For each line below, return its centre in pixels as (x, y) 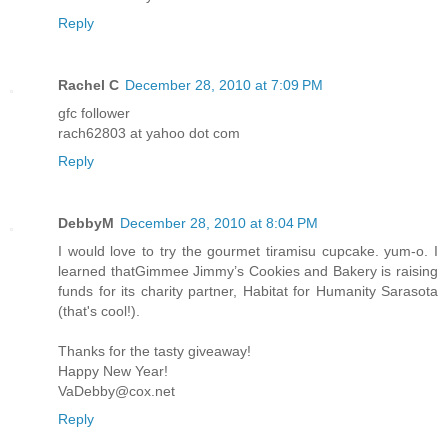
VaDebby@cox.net (116, 391)
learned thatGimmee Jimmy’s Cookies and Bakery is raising (248, 271)
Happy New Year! (113, 371)
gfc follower (94, 113)
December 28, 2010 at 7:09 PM (224, 85)
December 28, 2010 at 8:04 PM (219, 223)
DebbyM (86, 223)
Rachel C (88, 85)
